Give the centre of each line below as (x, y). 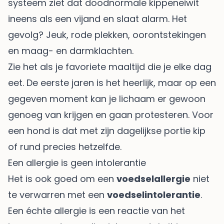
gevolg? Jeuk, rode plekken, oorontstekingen (107, 34)
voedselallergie (153, 178)
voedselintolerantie (154, 194)
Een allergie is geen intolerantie (77, 162)
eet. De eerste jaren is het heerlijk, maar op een (112, 82)
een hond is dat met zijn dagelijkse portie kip (107, 130)
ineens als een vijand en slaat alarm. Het (97, 18)
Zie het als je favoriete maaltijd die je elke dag (110, 66)
